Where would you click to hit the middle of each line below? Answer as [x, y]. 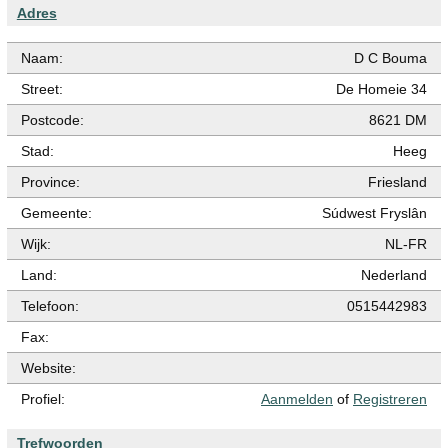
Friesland [397, 181]
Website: [48, 367]
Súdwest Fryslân [374, 212]
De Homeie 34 [381, 88]
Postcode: [52, 119]
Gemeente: [56, 212]
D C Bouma [390, 57]
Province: [50, 181]
